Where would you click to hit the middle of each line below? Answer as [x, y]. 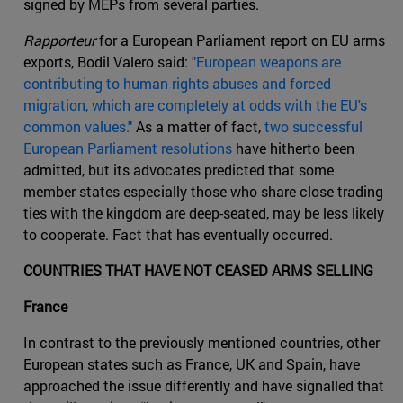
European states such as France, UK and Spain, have [192, 364]
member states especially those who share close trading [203, 192]
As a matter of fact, [198, 127]
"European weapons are [266, 62]
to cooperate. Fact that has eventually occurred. [178, 235]
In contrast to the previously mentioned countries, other [201, 343]
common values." [78, 127]
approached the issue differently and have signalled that [204, 386]
